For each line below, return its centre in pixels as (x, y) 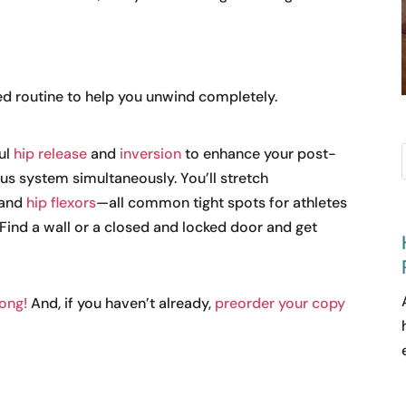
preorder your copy (280, 304)
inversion (151, 154)
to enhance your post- (259, 154)
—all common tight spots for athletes (222, 203)
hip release (51, 154)
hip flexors (62, 203)
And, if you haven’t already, (121, 304)
